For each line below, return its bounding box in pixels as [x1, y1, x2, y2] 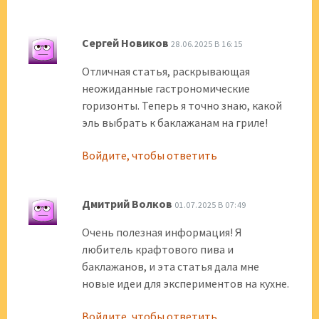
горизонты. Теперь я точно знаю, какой [82, 98, 282, 113]
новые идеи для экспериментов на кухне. [82, 276, 289, 291]
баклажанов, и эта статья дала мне [82, 259, 259, 273]
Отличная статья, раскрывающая [82, 64, 250, 78]
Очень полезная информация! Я [82, 225, 242, 239]
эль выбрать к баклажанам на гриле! [82, 115, 268, 130]
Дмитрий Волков [82, 197, 172, 211]
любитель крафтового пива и [82, 242, 234, 256]
